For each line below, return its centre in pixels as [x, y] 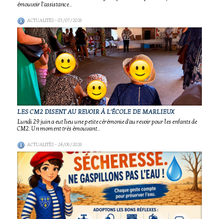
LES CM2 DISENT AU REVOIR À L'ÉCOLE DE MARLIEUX [96, 112]
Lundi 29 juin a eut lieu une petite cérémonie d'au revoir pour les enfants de [107, 122]
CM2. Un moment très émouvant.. [59, 129]
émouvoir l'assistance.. [44, 4]
